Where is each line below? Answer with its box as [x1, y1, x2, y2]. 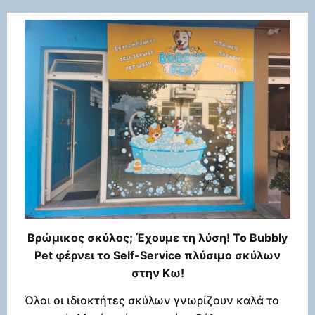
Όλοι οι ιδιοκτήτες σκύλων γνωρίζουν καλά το [25, 293, 279, 308]
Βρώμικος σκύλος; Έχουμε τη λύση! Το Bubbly [27, 230, 288, 245]
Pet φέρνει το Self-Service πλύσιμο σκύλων [34, 247, 281, 262]
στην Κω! [131, 265, 184, 280]
